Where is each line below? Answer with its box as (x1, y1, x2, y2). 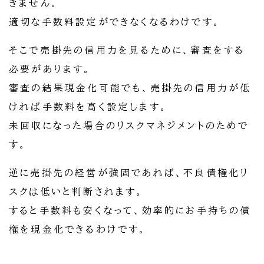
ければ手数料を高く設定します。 (9, 102, 168, 112)
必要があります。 (9, 64, 92, 74)
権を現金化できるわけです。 (9, 225, 147, 235)
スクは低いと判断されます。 (9, 187, 144, 197)
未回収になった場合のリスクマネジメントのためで (9, 121, 249, 131)
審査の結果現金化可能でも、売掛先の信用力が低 (9, 83, 252, 93)
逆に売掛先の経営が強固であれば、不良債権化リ (9, 168, 249, 178)
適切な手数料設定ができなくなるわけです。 (9, 17, 221, 27)
